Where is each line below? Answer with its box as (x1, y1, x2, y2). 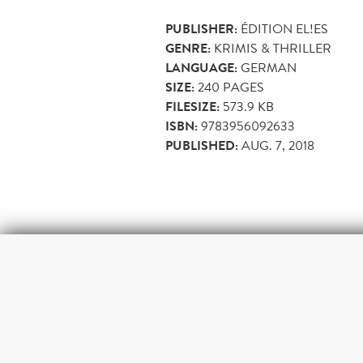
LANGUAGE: (165, 58, 237, 79)
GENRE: (165, 39, 211, 59)
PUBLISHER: (165, 19, 237, 40)
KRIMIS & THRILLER (214, 39, 331, 58)
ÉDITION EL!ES (241, 19, 328, 39)
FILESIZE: (165, 97, 220, 117)
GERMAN (241, 58, 297, 78)
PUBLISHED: (165, 136, 238, 156)
